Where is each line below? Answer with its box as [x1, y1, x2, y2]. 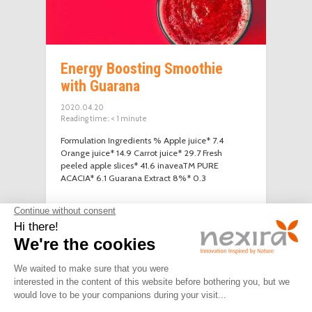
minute [120, 114, 148, 123]
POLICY [119, 281, 154, 295]
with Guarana [61, 77, 141, 95]
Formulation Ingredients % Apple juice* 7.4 [61, 135, 224, 146]
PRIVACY [117, 267, 156, 280]
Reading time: [61, 114, 110, 123]
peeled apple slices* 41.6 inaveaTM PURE [61, 160, 219, 171]
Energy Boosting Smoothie [61, 59, 224, 77]
